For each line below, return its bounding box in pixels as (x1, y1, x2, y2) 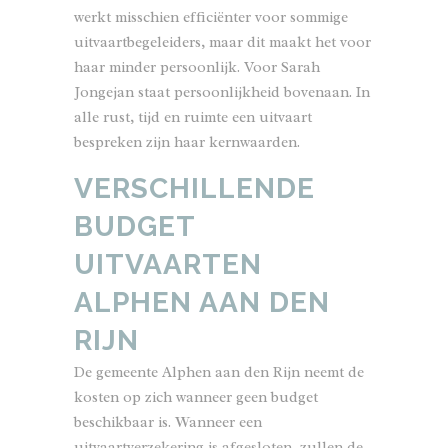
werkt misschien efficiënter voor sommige (74, 8, 348, 27)
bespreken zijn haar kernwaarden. (74, 133, 300, 152)
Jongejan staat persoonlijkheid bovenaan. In (74, 83, 370, 102)
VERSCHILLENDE (74, 172, 315, 205)
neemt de (300, 363, 364, 382)
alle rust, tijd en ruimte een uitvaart (74, 108, 312, 127)
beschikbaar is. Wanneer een (74, 413, 262, 432)
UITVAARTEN (74, 248, 262, 281)
